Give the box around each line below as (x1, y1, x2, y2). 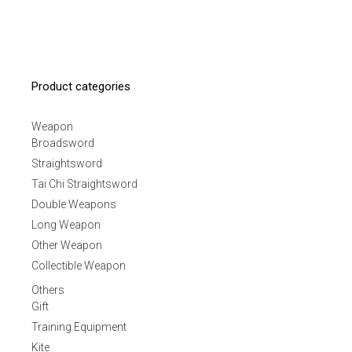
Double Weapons (31, 197, 116, 211)
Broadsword (31, 136, 94, 149)
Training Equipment (31, 320, 126, 333)
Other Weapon (31, 238, 102, 251)
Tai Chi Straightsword (31, 177, 137, 190)
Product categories (31, 79, 130, 93)
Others (31, 283, 64, 296)
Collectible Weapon (31, 258, 126, 272)
